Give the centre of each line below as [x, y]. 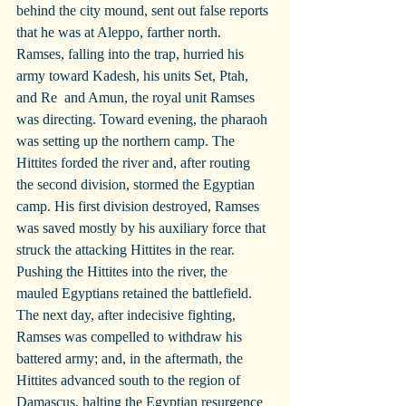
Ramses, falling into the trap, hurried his [132, 54]
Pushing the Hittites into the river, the [124, 272]
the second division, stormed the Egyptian [137, 185]
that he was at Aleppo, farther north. [121, 33]
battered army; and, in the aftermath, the [131, 359]
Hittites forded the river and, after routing [135, 163]
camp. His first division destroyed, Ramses [140, 207]
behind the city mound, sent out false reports [144, 11]
